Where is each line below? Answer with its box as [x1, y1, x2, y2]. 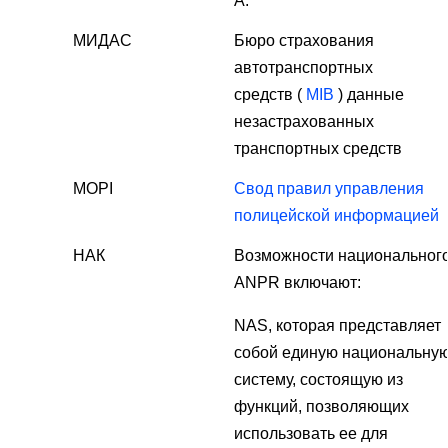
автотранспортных [234, 59, 373, 77]
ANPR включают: [234, 274, 361, 292]
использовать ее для [234, 425, 388, 443]
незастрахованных [234, 113, 374, 131]
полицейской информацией [234, 207, 439, 225]
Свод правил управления [234, 180, 424, 198]
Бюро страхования [234, 32, 374, 50]
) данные [334, 86, 404, 104]
